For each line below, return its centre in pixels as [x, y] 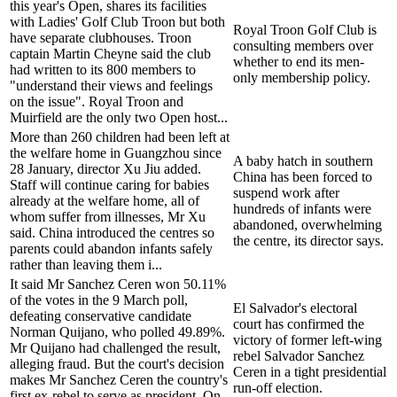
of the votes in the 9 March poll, [99, 300]
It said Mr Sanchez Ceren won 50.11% [118, 284]
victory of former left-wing [307, 339]
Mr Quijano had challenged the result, [115, 347]
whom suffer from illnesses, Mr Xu [108, 216]
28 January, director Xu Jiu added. [105, 168]
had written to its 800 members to [103, 69]
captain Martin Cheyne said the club [110, 53]
